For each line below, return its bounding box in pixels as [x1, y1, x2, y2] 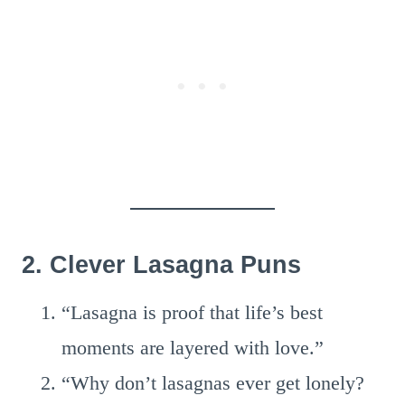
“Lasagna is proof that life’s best [61, 301, 323, 324]
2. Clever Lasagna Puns [22, 250, 301, 278]
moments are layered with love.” [61, 336, 324, 359]
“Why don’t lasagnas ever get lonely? [61, 372, 364, 394]
